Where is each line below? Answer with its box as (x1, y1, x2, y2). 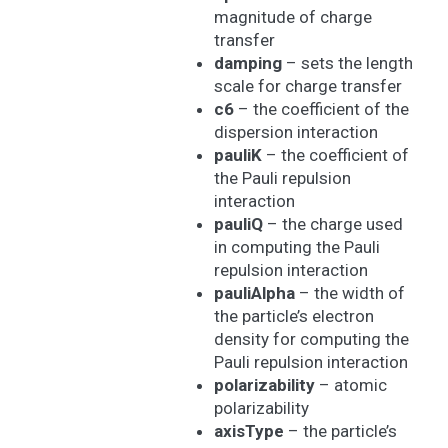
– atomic (314, 375, 387, 395)
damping (213, 53, 282, 73)
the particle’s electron (213, 306, 374, 326)
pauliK (213, 145, 262, 165)
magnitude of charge (213, 7, 372, 27)
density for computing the (213, 329, 409, 349)
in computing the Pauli (213, 237, 380, 257)
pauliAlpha (213, 283, 295, 303)
